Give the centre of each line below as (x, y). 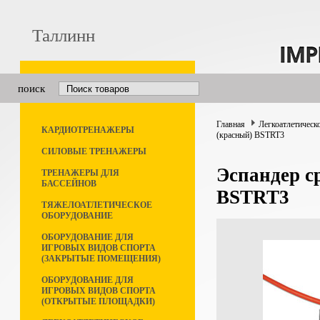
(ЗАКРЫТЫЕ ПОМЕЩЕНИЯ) (101, 259)
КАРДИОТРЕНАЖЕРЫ (88, 130)
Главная (231, 124)
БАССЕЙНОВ (69, 184)
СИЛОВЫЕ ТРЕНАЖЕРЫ (94, 151)
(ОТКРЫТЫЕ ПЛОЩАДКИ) (98, 301)
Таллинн (64, 35)
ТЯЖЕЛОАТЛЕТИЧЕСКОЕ (97, 205)
